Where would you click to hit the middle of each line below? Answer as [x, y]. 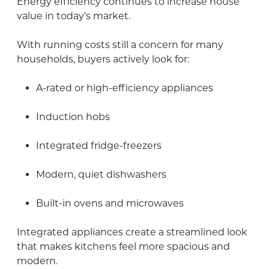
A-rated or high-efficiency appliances [125, 88]
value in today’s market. [74, 16]
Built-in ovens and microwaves [110, 203]
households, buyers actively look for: [103, 59]
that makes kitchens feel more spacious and [123, 246]
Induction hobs [73, 116]
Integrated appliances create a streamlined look [132, 232]
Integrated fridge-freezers [99, 145]
